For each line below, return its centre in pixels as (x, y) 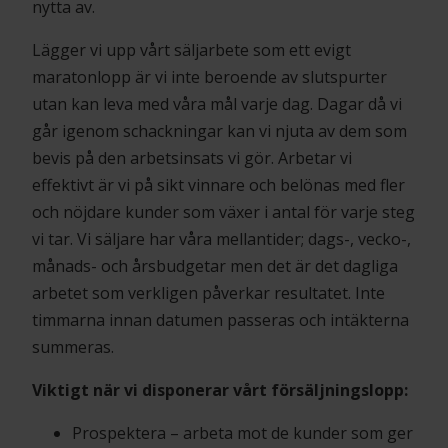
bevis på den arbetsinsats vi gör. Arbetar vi (192, 158)
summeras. (73, 347)
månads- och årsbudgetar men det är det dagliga (215, 266)
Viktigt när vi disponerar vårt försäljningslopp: (220, 390)
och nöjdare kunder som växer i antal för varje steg (223, 212)
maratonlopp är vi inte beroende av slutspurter (209, 77)
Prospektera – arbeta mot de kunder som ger (242, 433)
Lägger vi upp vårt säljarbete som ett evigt (191, 50)
